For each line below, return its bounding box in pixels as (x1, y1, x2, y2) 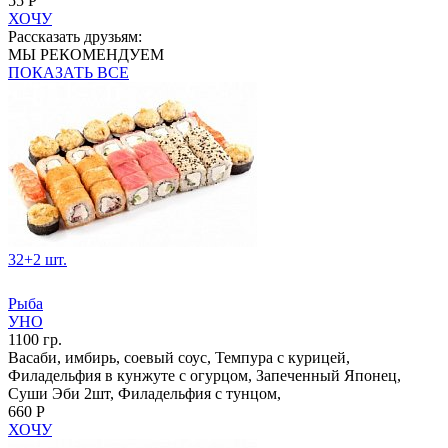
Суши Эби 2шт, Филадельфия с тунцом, (8, 384, 281, 402)
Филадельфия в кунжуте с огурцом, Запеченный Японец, (8, 366, 401, 384)
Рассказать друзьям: (8, 27, 142, 45)
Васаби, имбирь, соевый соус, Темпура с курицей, (8, 348, 350, 366)
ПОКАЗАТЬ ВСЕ (8, 63, 129, 81)
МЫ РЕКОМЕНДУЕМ (8, 45, 164, 63)
